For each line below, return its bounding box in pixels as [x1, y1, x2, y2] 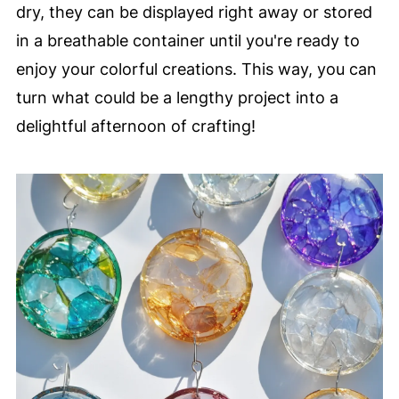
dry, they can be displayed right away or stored [15, 3, 372, 22]
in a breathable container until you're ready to [15, 31, 360, 51]
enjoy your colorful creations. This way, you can [15, 60, 377, 79]
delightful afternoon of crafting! [15, 117, 256, 136]
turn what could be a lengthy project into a [15, 88, 338, 108]
